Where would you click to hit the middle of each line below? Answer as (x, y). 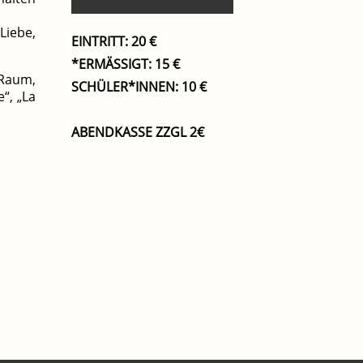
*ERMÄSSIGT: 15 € (122, 64)
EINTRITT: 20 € (114, 41)
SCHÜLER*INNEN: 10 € (139, 87)
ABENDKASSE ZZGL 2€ (138, 132)
